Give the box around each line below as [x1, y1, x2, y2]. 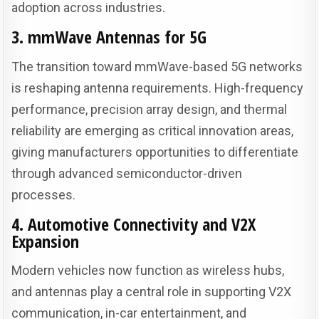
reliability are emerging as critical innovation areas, [11, 122, 294, 138]
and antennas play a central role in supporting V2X [11, 284, 292, 300]
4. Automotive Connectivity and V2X [11, 211, 256, 236]
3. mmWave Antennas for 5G [11, 25, 207, 49]
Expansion [11, 229, 80, 253]
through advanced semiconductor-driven [11, 165, 243, 181]
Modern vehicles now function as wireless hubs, [11, 263, 285, 278]
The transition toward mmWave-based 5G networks [11, 58, 303, 74]
